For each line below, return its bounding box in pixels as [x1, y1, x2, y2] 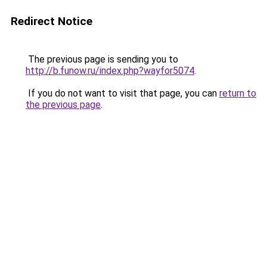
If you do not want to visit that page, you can [26, 88, 219, 99]
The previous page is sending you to [26, 54, 178, 65]
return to [219, 88, 256, 99]
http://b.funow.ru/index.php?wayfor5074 [26, 65, 194, 76]
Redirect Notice [11, 14, 92, 28]
